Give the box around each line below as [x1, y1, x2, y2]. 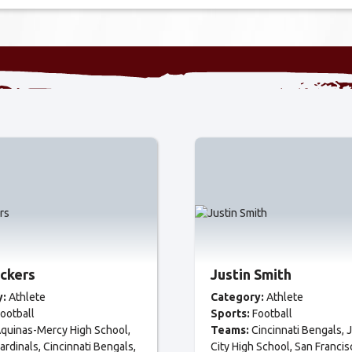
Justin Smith [211, 266, 291, 282]
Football [252, 307, 292, 320]
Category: [211, 291, 264, 303]
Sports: [211, 307, 250, 320]
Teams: [211, 324, 249, 336]
